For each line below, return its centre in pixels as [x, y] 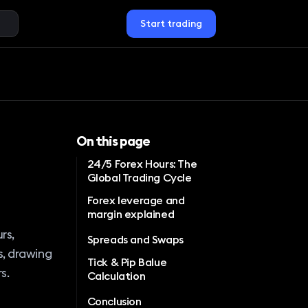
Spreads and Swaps [135, 239]
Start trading [171, 23]
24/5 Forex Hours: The [142, 163]
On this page [113, 141]
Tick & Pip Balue [127, 262]
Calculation [116, 275]
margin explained [131, 213]
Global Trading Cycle [139, 177]
